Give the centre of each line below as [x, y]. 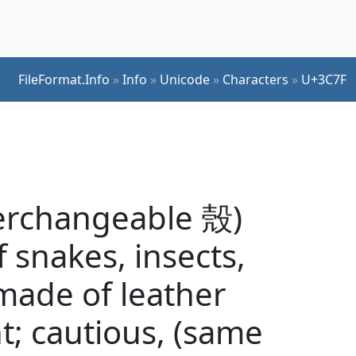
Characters [255, 79]
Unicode [185, 79]
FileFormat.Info [64, 79]
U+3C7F [324, 79]
